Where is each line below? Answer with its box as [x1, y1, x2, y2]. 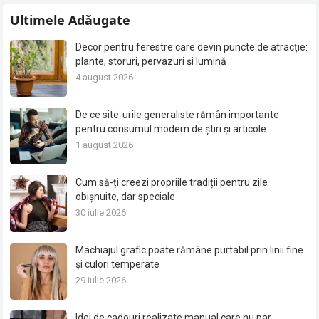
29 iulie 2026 [75, 275, 127, 286]
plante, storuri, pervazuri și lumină [75, 56, 227, 68]
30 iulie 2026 [75, 207, 127, 219]
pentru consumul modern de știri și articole [75, 123, 267, 135]
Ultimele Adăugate [10, 11, 131, 29]
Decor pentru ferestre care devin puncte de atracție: [75, 41, 308, 53]
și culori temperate [75, 258, 160, 271]
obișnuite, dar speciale [75, 191, 176, 203]
